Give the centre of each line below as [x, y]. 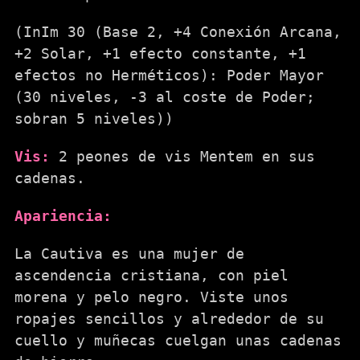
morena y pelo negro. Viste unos [151, 297]
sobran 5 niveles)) [94, 118]
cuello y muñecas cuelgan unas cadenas [178, 340]
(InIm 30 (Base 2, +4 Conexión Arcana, [178, 31]
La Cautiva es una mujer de [129, 253]
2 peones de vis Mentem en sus [182, 156]
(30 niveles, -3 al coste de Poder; [165, 96]
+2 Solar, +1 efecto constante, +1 [160, 53]
